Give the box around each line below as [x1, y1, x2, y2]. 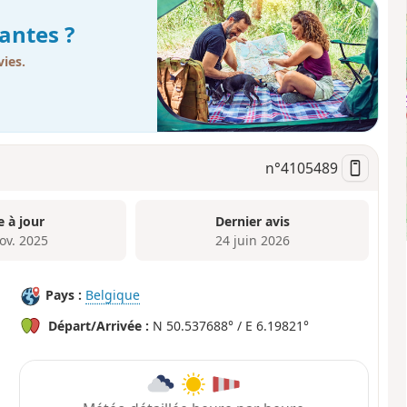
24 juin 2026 [214, 231, 290, 249]
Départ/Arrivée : [48, 316, 150, 334]
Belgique [85, 286, 141, 304]
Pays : [45, 286, 83, 304]
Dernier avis [214, 212, 290, 230]
